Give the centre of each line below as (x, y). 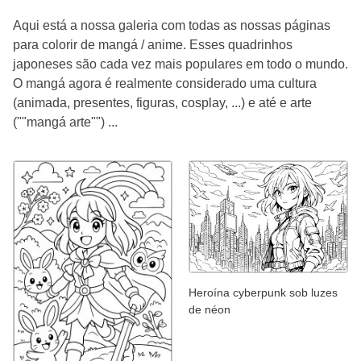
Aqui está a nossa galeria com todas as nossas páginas (172, 25)
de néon (210, 310)
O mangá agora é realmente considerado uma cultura (165, 83)
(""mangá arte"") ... (65, 122)
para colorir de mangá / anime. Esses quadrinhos (153, 44)
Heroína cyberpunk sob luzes (263, 293)
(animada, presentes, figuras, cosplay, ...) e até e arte (162, 102)
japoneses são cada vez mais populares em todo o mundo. (180, 64)
